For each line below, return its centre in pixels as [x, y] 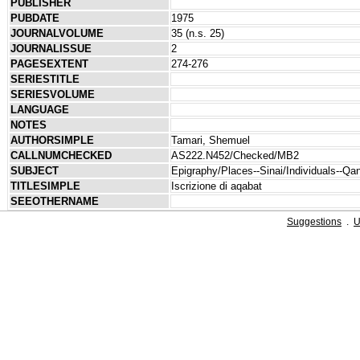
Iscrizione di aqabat [216, 186]
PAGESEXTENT [49, 63]
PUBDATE [35, 18]
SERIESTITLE [45, 79]
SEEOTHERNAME [54, 201]
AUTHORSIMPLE [52, 140]
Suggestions [314, 221]
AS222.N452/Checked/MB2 [235, 155]
